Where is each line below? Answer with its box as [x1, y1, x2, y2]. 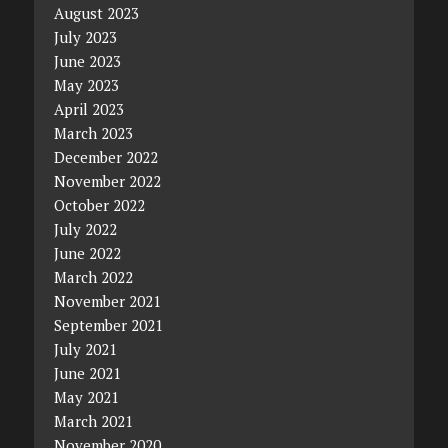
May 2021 [53, 386, 119, 407]
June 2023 [53, 50, 121, 71]
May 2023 [53, 74, 119, 95]
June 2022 [53, 242, 121, 263]
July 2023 [53, 26, 117, 47]
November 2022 [53, 170, 161, 191]
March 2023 [53, 122, 133, 143]
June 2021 [53, 362, 121, 383]
